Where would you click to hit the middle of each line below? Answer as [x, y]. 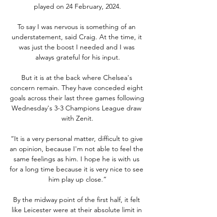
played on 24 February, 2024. [77, 6]
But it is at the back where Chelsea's [77, 77]
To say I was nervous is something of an [77, 26]
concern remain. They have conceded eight [77, 87]
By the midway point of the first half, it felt [77, 199]
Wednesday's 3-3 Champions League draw [77, 108]
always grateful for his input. [77, 57]
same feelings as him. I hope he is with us [77, 159]
